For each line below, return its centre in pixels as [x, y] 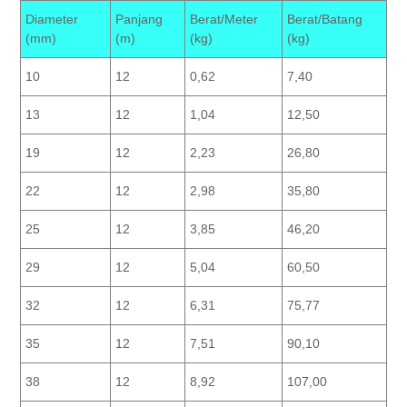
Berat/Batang [325, 20]
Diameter [52, 20]
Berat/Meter [224, 20]
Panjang [139, 20]
